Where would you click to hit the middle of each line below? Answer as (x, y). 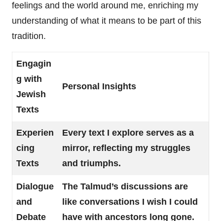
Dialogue (35, 186)
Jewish (31, 94)
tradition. (29, 36)
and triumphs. (92, 163)
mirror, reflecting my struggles (126, 148)
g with (29, 79)
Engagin (34, 63)
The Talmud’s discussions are (125, 186)
